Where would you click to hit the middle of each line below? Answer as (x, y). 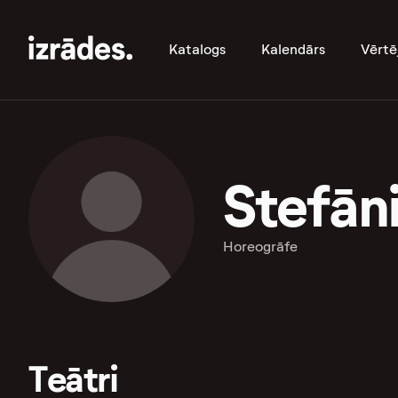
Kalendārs (293, 49)
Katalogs (197, 49)
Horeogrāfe (260, 247)
